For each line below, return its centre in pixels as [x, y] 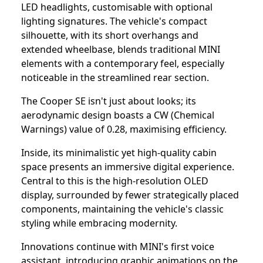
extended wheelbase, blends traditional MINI [121, 49]
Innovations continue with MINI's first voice [118, 246]
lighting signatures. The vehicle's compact [114, 21]
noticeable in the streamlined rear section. [115, 77]
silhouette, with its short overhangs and [110, 35]
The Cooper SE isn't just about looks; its [109, 101]
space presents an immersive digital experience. [128, 166]
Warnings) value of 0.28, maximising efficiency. [125, 129]
